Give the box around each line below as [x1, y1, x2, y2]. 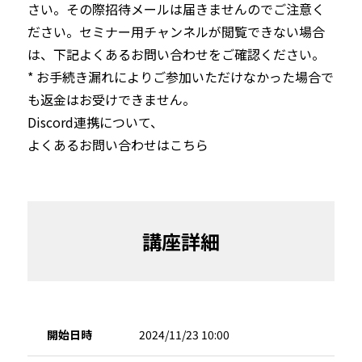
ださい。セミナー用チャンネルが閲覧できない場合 [27, 21, 325, 41]
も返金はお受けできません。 [27, 89, 196, 109]
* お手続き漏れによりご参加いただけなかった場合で [27, 66, 334, 86]
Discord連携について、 [27, 112, 163, 132]
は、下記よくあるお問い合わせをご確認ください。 [27, 44, 325, 64]
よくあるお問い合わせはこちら [27, 134, 208, 154]
